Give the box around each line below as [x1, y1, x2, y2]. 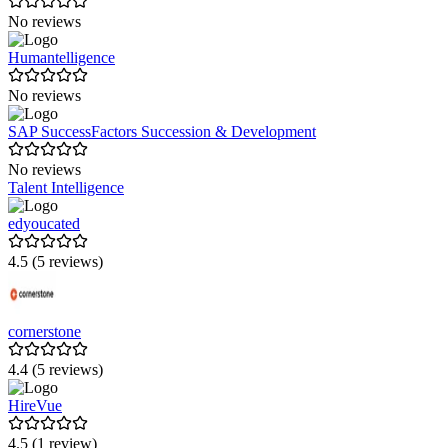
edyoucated [8, 215, 80, 233]
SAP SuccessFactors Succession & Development [8, 123, 316, 141]
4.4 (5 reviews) [8, 361, 103, 379]
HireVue [8, 397, 62, 415]
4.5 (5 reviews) [8, 253, 103, 271]
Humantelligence [8, 49, 115, 67]
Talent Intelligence [8, 179, 124, 197]
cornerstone [8, 323, 81, 341]
